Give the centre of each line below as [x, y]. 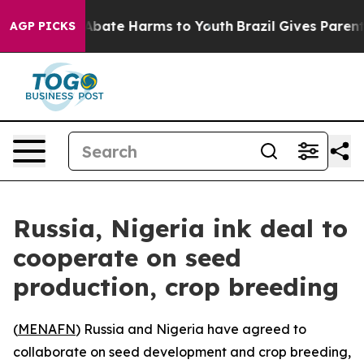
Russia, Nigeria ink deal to [180, 228]
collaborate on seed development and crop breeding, [182, 352]
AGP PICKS [43, 26]
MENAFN [47, 329]
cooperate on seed [127, 258]
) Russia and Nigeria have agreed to [191, 329]
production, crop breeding [176, 287]
